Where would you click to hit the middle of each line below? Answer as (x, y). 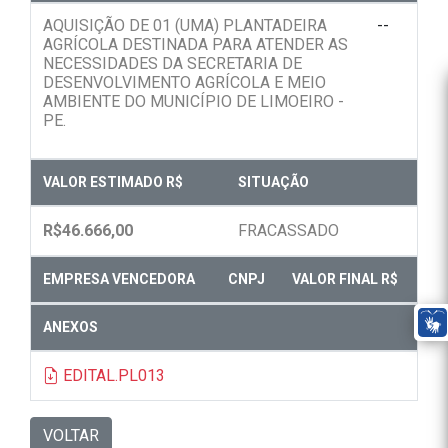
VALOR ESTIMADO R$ (113, 182)
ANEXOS (70, 327)
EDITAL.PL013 (112, 376)
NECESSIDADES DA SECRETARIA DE (172, 64)
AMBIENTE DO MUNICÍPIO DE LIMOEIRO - (193, 102)
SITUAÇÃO (273, 182)
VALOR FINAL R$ (345, 279)
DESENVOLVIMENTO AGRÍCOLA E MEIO (184, 83)
